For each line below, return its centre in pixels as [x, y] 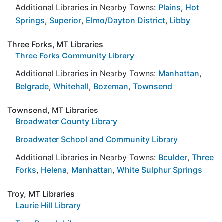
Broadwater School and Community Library [97, 139]
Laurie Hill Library [48, 205]
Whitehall [71, 86]
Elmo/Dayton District [125, 20]
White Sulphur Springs [160, 170]
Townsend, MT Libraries [53, 110]
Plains [169, 7]
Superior [65, 20]
